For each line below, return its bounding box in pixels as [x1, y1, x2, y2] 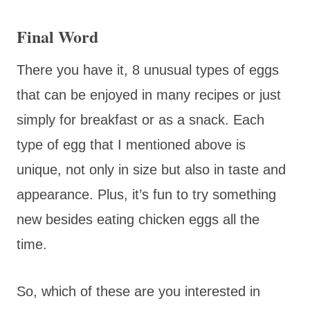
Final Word [17, 24, 98, 48]
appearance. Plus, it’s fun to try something [17, 186, 276, 202]
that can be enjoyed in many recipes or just [17, 86, 281, 102]
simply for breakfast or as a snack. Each [17, 111, 264, 127]
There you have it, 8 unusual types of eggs [17, 62, 279, 77]
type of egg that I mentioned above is [17, 136, 246, 152]
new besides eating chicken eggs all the [17, 211, 259, 227]
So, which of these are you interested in [17, 283, 260, 299]
